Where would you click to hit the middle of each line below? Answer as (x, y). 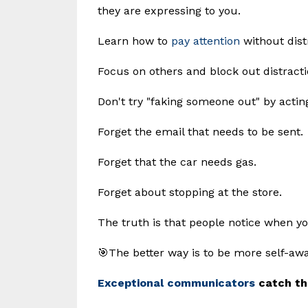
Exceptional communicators (176, 283)
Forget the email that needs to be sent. (200, 131)
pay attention (207, 41)
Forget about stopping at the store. (190, 192)
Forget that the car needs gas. (177, 162)
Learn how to (134, 41)
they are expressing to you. (169, 10)
